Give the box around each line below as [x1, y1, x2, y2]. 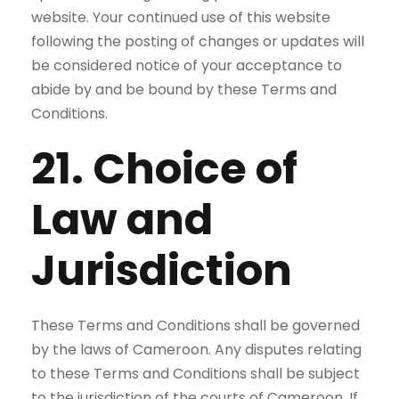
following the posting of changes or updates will [31, 31, 364, 52]
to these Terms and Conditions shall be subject [31, 363, 360, 384]
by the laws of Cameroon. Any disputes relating [31, 339, 362, 360]
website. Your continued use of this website [31, 7, 330, 28]
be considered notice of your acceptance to [31, 55, 342, 76]
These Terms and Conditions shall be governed [31, 315, 360, 336]
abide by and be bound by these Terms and [31, 79, 337, 100]
